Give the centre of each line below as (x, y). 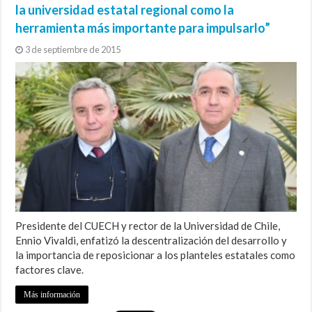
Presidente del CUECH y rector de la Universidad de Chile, (148, 226)
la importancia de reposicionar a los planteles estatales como (156, 255)
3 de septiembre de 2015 (73, 50)
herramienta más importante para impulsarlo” (143, 28)
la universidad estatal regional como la (125, 10)
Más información (52, 295)
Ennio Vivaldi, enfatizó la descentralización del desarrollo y (151, 241)
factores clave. (50, 270)
